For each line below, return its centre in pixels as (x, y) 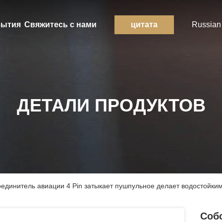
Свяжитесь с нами (60, 25)
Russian (206, 25)
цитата (144, 25)
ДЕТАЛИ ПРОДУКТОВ (111, 105)
